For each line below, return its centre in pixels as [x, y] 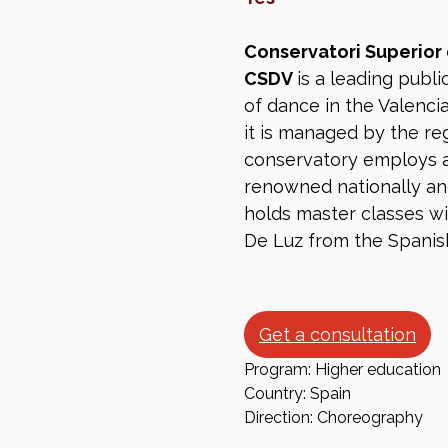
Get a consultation [337, 335]
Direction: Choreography [333, 418]
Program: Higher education [342, 370]
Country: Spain [297, 394]
